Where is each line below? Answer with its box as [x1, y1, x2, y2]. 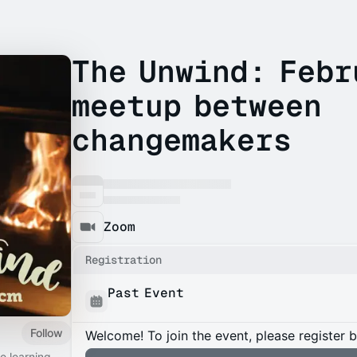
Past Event [108, 284, 184, 301]
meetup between [72, 86, 322, 125]
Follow [30, 325, 63, 339]
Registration [85, 253, 162, 267]
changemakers [72, 120, 292, 159]
